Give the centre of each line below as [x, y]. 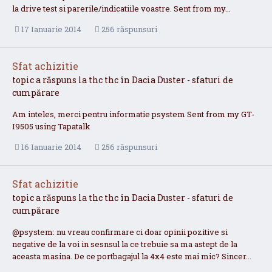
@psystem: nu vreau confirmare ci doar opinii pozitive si [120, 232]
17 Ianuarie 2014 [51, 29]
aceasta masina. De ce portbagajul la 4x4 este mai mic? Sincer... [132, 257]
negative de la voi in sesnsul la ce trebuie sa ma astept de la [125, 244]
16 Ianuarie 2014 [51, 147]
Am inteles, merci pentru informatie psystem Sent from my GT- [133, 114]
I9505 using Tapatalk [51, 126]
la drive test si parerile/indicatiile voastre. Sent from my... [121, 8]
